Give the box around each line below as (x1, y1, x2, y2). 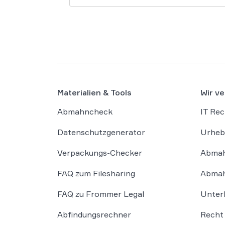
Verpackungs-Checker (57, 147, 142, 158)
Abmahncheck (57, 106, 113, 117)
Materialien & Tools (57, 87, 132, 97)
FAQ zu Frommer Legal (57, 188, 144, 199)
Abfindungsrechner (57, 209, 131, 219)
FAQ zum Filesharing (57, 168, 135, 178)
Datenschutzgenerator (57, 127, 145, 137)
